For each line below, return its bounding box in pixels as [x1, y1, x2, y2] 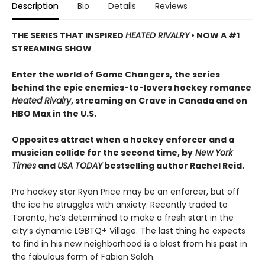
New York [193, 147, 232, 159]
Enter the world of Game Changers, [12, 69, 172, 81]
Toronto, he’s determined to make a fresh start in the [12, 212, 234, 224]
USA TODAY [57, 160, 102, 172]
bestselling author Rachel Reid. [102, 160, 244, 172]
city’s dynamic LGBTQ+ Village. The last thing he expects [12, 225, 245, 237]
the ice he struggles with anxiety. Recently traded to [12, 199, 228, 211]
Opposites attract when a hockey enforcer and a [12, 134, 234, 146]
